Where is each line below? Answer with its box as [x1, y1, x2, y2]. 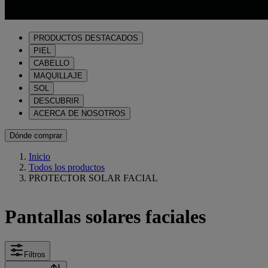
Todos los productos [29, 162, 105, 172]
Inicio [29, 151, 50, 162]
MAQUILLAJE [33, 71, 83, 80]
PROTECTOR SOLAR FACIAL [29, 173, 158, 183]
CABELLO [33, 59, 69, 68]
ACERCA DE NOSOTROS [33, 109, 126, 118]
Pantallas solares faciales [5, 206, 206, 228]
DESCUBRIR [33, 96, 79, 105]
